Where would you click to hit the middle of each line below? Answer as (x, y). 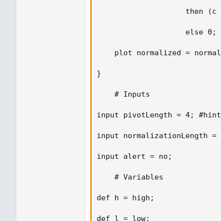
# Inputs (126, 94)
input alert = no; (137, 156)
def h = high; (130, 198)
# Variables (132, 177)
